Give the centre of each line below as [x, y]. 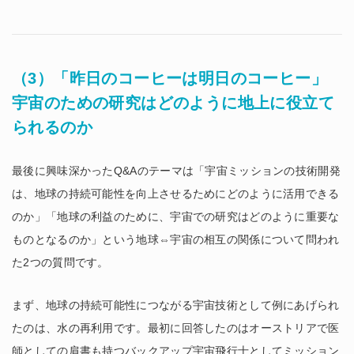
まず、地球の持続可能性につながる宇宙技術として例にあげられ [176, 305]
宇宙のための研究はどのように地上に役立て [173, 102]
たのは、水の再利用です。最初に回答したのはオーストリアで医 [176, 328]
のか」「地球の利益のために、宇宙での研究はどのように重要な [176, 216]
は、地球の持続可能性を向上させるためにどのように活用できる [176, 193]
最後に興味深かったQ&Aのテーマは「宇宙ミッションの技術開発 [176, 170]
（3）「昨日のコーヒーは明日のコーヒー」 [169, 78]
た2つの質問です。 [60, 262]
